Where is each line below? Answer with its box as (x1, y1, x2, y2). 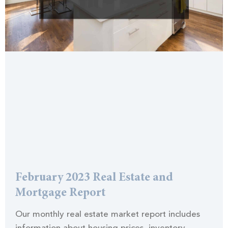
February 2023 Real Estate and (15, 172, 173, 184)
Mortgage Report (15, 187, 105, 199)
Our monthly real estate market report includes (15, 210, 200, 219)
